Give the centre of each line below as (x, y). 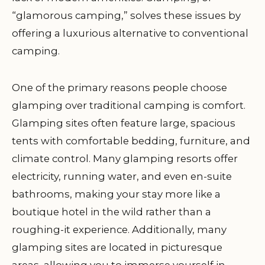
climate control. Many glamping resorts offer (125, 159)
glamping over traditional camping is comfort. (129, 105)
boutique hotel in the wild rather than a (112, 212)
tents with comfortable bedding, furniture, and (131, 141)
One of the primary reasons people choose (119, 88)
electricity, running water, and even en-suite (122, 176)
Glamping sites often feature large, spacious (124, 123)
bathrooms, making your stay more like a (116, 194)
